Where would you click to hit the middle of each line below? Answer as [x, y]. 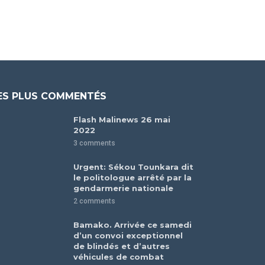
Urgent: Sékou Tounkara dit [134, 167]
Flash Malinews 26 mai [122, 120]
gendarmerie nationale [124, 188]
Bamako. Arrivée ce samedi [133, 225]
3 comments [95, 143]
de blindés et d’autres [122, 246]
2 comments [95, 201]
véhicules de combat [119, 257]
